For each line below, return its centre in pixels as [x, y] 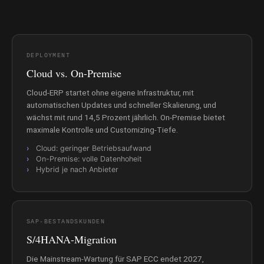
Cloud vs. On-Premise [74, 73]
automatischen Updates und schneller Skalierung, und [121, 105]
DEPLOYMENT [48, 56]
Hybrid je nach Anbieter [77, 170]
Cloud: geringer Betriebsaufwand [94, 148]
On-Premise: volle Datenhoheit [89, 159]
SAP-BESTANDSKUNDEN [66, 222]
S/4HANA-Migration [72, 240]
